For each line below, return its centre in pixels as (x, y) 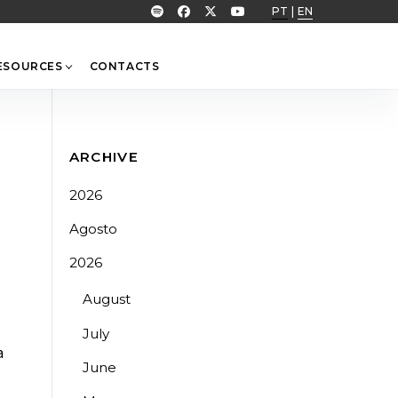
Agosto (93, 229)
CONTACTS (124, 66)
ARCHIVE (104, 156)
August (106, 299)
